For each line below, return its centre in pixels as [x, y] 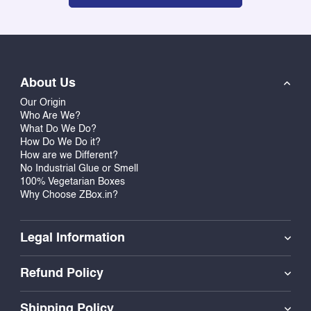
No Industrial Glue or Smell [79, 169]
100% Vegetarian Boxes [72, 182]
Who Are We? [50, 116]
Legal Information [72, 238]
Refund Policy [61, 274]
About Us [48, 83]
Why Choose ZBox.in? [69, 195]
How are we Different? [69, 155]
